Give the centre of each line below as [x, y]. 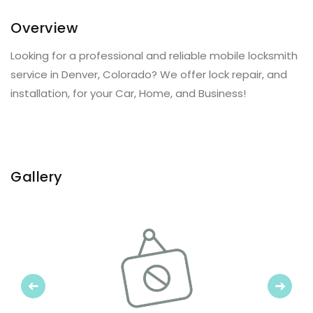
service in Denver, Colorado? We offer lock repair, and [149, 74]
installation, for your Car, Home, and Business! [128, 93]
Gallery [37, 177]
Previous [49, 285]
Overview [44, 28]
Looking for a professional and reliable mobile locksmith [154, 56]
